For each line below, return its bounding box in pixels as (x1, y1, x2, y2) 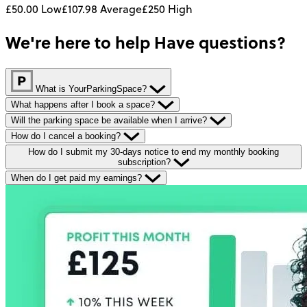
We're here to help (5, 29, 150, 54)
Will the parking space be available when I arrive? (11, 114, 210, 125)
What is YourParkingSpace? (33, 83, 149, 94)
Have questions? (150, 29, 286, 54)
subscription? (117, 156, 173, 167)
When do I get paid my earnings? (11, 172, 145, 183)
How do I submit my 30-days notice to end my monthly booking (28, 146, 279, 157)
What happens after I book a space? (11, 99, 158, 110)
